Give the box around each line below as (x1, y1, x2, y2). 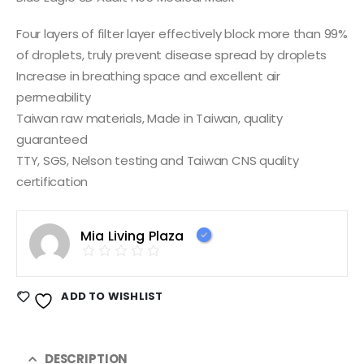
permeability (16, 88, 91, 106)
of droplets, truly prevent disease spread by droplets (16, 45, 327, 63)
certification (16, 172, 89, 190)
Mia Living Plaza (80, 226, 184, 245)
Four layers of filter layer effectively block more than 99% (16, 24, 348, 42)
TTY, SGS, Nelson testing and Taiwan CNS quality (16, 151, 299, 169)
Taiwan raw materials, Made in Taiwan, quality (16, 109, 283, 127)
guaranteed (16, 130, 88, 148)
